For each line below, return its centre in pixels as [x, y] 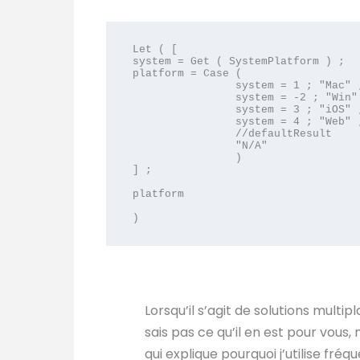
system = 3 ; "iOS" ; [184, 109]
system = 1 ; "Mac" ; [184, 85]
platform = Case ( [190, 73]
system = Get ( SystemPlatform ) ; [238, 61]
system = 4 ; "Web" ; [184, 121]
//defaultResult [184, 133]
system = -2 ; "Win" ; [184, 97]
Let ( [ [155, 49]
